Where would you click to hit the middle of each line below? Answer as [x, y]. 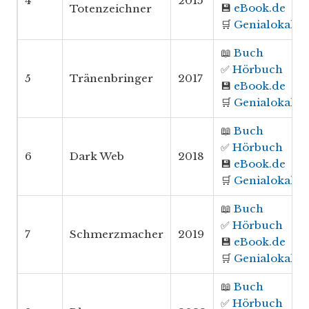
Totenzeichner [111, 9]
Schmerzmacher [117, 235]
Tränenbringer [111, 79]
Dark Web [97, 157]
